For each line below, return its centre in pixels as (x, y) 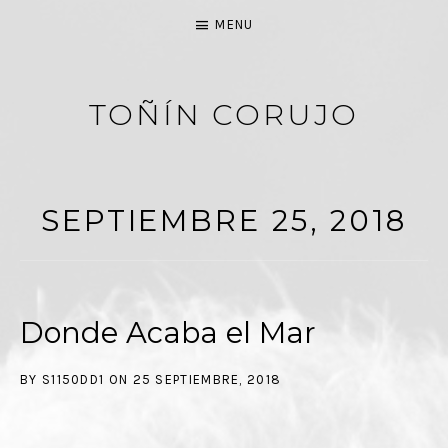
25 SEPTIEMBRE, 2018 (207, 379)
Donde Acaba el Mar (168, 332)
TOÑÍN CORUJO (224, 114)
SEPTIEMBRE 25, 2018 (224, 220)
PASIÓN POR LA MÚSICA (119, 152)
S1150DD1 (73, 379)
